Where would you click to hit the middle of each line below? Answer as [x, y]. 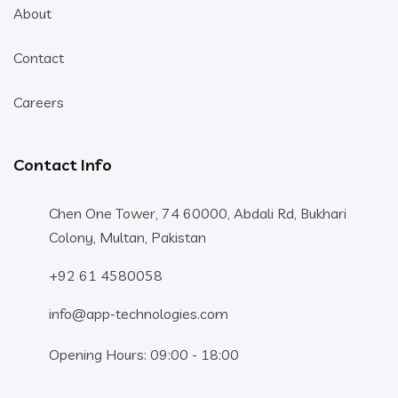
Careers [39, 102]
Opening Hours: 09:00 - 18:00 [144, 354]
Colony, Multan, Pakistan [127, 237]
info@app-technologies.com [139, 313]
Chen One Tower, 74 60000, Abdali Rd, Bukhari [198, 213]
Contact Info [63, 164]
